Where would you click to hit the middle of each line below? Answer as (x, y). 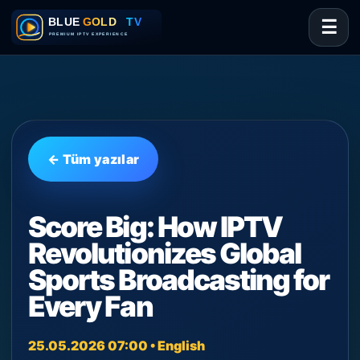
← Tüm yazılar (94, 159)
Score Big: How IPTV (155, 227)
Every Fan (90, 307)
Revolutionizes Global (165, 254)
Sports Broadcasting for (179, 280)
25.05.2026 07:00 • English (117, 346)
